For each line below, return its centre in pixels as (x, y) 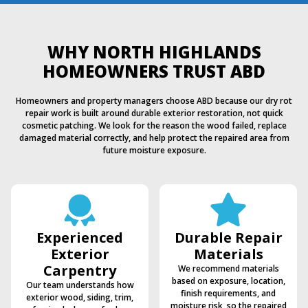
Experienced (80, 238)
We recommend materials (228, 269)
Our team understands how (80, 285)
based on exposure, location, (228, 281)
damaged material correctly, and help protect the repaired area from (154, 138)
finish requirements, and (228, 294)
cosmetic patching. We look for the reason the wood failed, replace (154, 126)
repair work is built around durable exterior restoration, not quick (154, 113)
